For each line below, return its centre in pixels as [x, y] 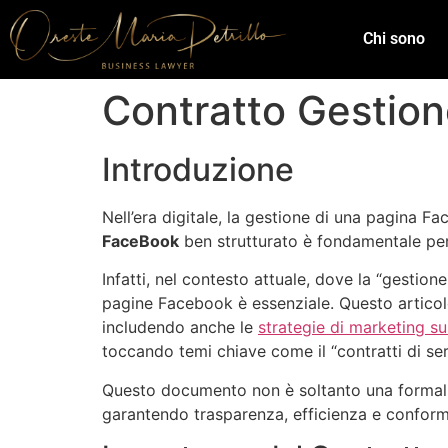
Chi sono [394, 39]
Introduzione [198, 169]
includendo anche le [180, 327]
